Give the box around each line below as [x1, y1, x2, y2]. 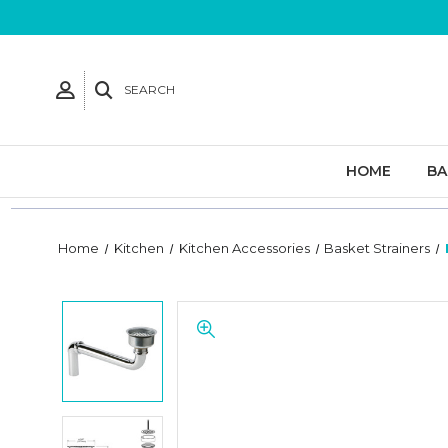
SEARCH [124, 82, 175, 97]
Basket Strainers [324, 240, 431, 256]
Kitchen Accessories [178, 240, 310, 256]
